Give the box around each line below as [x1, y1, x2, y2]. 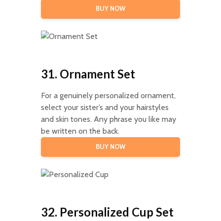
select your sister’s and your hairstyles [40, 102, 169, 112]
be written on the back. [40, 126, 119, 136]
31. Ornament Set [40, 66, 135, 81]
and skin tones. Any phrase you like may [40, 114, 176, 124]
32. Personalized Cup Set [40, 204, 174, 219]
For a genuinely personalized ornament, [40, 90, 176, 100]
